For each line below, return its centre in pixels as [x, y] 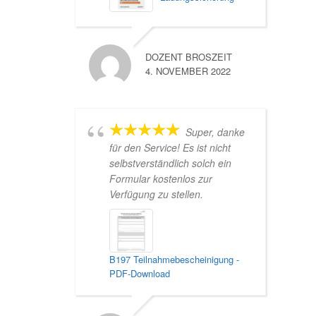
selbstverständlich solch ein [170, 163]
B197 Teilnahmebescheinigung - [174, 259]
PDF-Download [140, 273]
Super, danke [215, 132]
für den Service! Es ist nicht [170, 147]
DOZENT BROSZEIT [189, 56]
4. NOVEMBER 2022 [188, 71]
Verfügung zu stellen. [156, 194]
